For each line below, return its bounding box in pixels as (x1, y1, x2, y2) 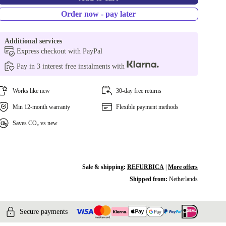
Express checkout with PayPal (17, 47, 103, 55)
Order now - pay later (61, 10, 136, 18)
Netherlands (168, 176, 198, 183)
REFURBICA (127, 163, 164, 171)
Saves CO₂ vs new (13, 120, 58, 127)
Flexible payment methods (116, 103, 179, 110)
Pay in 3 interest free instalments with (17, 63, 127, 70)
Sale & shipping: (82, 163, 127, 171)
